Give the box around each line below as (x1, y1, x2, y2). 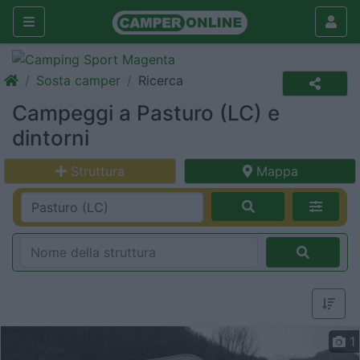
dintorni (12, 125, 89, 150)
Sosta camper (36, 72, 121, 88)
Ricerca (138, 72, 183, 88)
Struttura (71, 163, 125, 179)
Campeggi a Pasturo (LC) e (12, 100, 280, 125)
